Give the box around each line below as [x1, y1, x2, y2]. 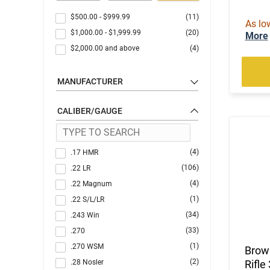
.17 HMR [71, 148, 98, 157]
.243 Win [71, 210, 99, 219]
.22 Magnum [71, 179, 112, 188]
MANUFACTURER [57, 76, 123, 86]
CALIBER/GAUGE [57, 105, 122, 116]
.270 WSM [71, 242, 104, 251]
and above [103, 43, 141, 52]
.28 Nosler [71, 257, 104, 266]
